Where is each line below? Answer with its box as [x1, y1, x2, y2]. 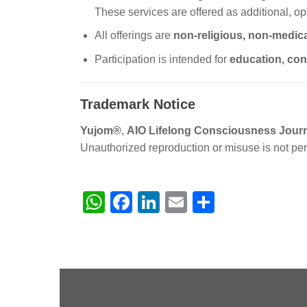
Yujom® [80, 124, 121, 136]
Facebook [132, 189, 230, 214]
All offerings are [94, 29, 173, 42]
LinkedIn [160, 189, 243, 214]
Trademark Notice [80, 96, 195, 112]
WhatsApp [105, 189, 206, 214]
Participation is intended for [94, 53, 230, 65]
